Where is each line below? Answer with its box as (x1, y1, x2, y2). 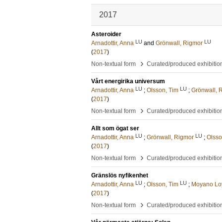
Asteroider (91, 31, 121, 38)
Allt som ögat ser (91, 125, 139, 132)
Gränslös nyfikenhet (91, 172, 148, 179)
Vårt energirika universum (91, 78, 165, 85)
